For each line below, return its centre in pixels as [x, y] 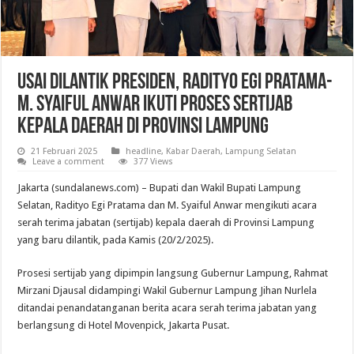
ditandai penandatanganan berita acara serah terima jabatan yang [168, 308]
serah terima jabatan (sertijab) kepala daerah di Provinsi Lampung [166, 223]
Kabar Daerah [194, 152]
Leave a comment [69, 162]
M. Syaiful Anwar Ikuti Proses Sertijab [155, 105]
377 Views [154, 162]
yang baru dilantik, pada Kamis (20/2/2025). [116, 240]
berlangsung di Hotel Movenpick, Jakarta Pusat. [124, 326]
